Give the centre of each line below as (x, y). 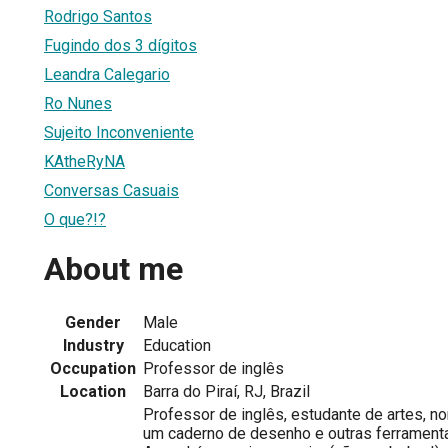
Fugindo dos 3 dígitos (120, 45)
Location (93, 391)
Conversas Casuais (111, 190)
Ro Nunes (78, 103)
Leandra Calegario (107, 74)
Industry (93, 345)
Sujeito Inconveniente (119, 132)
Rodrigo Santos (98, 16)
